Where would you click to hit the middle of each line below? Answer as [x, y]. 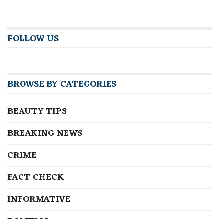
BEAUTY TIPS [37, 112]
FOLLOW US [33, 39]
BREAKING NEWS [45, 134]
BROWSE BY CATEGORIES [62, 84]
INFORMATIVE [39, 200]
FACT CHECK [36, 178]
